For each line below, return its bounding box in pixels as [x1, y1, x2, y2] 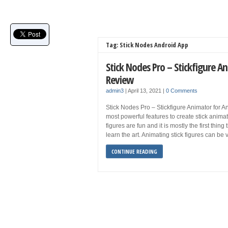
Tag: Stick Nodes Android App [106, 40, 188, 49]
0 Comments [166, 88, 197, 94]
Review [106, 72, 133, 87]
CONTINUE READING [111, 148, 157, 155]
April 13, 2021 [128, 88, 163, 94]
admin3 [106, 88, 124, 94]
